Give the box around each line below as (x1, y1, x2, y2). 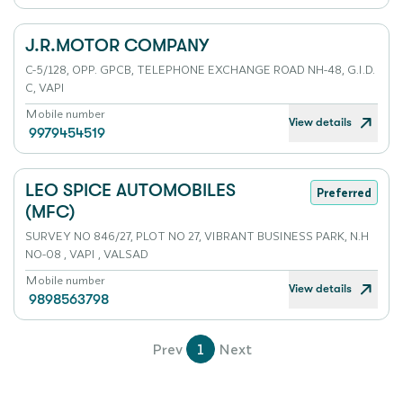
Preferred (317, 184, 372, 200)
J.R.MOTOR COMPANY (25, 35, 209, 56)
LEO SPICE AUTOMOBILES (25, 180, 236, 201)
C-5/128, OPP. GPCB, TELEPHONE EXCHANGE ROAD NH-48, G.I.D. (25, 62, 375, 76)
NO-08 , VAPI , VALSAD (25, 246, 148, 261)
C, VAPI (25, 80, 65, 94)
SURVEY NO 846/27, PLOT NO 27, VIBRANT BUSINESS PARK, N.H (25, 228, 369, 243)
